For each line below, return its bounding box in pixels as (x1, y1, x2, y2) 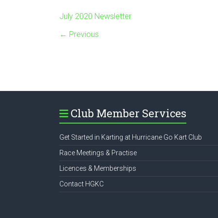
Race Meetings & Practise (59, 149, 137, 157)
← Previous (59, 30, 99, 39)
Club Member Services (71, 106, 186, 120)
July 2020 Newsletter (59, 12, 131, 21)
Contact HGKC (59, 180, 104, 188)
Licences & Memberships (59, 164, 136, 172)
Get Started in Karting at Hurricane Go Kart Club (59, 133, 202, 141)
